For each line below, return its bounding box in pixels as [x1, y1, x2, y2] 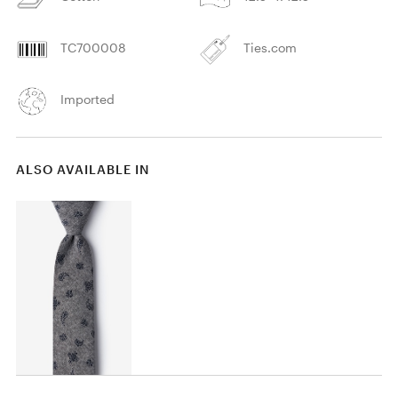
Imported [60, 91, 115, 107]
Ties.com [243, 39, 298, 55]
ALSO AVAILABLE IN [15, 161, 149, 177]
